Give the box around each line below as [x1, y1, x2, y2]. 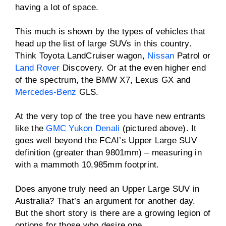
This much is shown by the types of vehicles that [15, 27, 205, 36]
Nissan [147, 51, 175, 61]
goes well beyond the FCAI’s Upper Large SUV [15, 136, 197, 145]
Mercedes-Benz [15, 87, 77, 97]
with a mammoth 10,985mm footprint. [15, 160, 162, 169]
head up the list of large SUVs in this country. [15, 39, 192, 48]
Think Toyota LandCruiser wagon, [15, 51, 147, 61]
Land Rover [15, 63, 60, 73]
